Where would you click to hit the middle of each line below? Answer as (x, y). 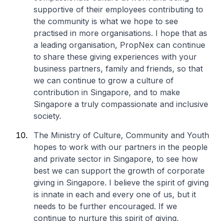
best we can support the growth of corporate (119, 171)
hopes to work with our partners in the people (121, 147)
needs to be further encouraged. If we (105, 206)
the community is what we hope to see (106, 21)
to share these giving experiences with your (115, 57)
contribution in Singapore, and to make (107, 92)
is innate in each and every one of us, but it (115, 194)
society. (47, 116)
